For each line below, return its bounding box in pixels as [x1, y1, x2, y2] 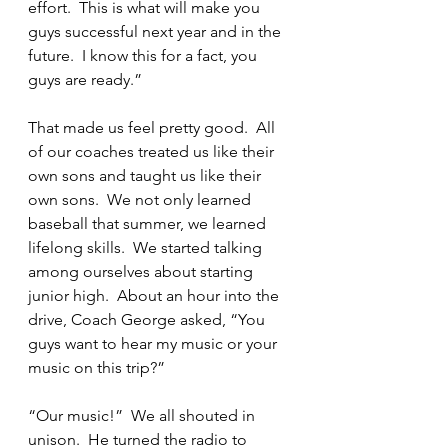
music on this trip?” [28, 358, 165, 377]
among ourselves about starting [28, 262, 257, 281]
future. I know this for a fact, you [28, 46, 261, 65]
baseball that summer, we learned [28, 214, 270, 233]
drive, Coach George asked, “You [28, 310, 269, 329]
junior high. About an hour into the [28, 286, 283, 305]
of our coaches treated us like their [28, 142, 278, 161]
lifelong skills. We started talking [28, 238, 266, 257]
